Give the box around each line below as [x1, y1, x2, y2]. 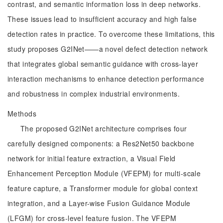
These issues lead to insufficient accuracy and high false [7, 14, 197, 24]
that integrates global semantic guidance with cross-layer [7, 59, 198, 69]
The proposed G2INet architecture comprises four [20, 123, 187, 133]
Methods [7, 109, 36, 118]
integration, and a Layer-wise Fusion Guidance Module [7, 198, 191, 208]
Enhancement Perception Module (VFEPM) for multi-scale [7, 168, 201, 178]
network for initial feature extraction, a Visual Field [7, 153, 176, 163]
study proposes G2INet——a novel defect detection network [7, 44, 208, 54]
